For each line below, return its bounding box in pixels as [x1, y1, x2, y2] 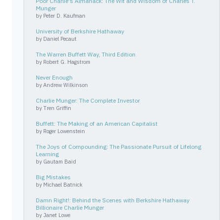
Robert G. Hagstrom [43, 58, 90, 65]
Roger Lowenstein [43, 128, 85, 135]
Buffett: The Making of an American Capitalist [36, 120, 158, 127]
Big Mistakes [36, 173, 71, 181]
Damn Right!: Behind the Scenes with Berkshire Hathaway [36, 196, 190, 204]
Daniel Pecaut [43, 35, 77, 42]
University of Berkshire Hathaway [36, 27, 124, 35]
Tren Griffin [43, 105, 71, 111]
